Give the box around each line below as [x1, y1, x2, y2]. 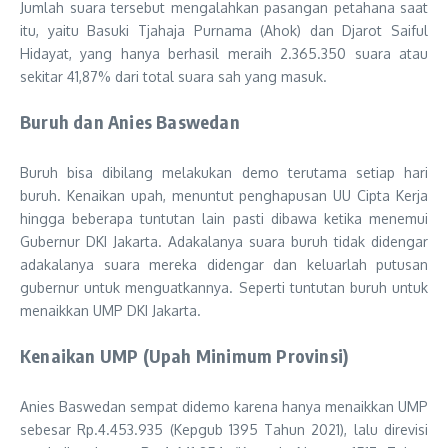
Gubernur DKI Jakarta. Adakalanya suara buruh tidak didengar [20, 233, 428, 251]
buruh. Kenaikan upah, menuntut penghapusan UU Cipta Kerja [20, 187, 428, 205]
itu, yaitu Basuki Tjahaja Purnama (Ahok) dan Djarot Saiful [20, 22, 428, 40]
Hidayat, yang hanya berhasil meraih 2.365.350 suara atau [20, 45, 428, 63]
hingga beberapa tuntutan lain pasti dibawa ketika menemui [20, 210, 428, 228]
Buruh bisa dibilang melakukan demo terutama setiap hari [20, 164, 428, 182]
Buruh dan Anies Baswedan [20, 110, 240, 134]
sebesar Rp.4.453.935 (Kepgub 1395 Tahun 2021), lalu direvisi [20, 421, 428, 439]
